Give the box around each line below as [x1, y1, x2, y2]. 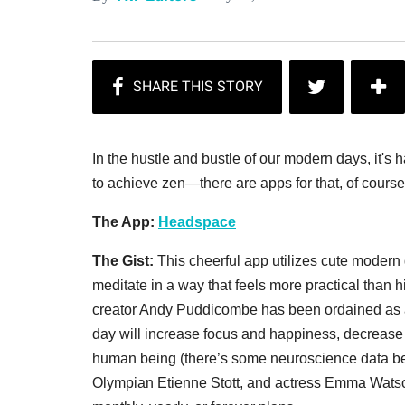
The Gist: [92, 252, 157, 268]
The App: [92, 213, 158, 230]
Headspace [158, 213, 236, 230]
